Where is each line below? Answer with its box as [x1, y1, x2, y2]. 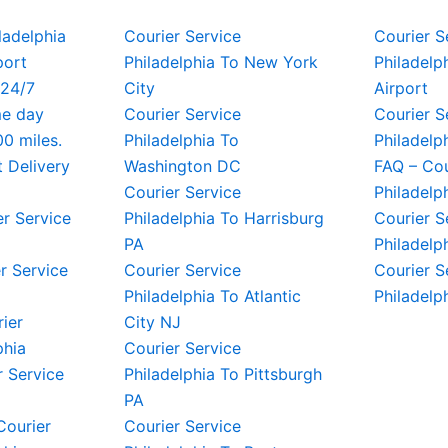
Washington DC [124, 156, 241, 176]
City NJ [124, 312, 181, 332]
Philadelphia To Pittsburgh [124, 364, 322, 384]
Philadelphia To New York [124, 52, 318, 72]
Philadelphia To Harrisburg [124, 208, 324, 228]
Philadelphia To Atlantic [124, 286, 301, 306]
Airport [374, 78, 428, 98]
